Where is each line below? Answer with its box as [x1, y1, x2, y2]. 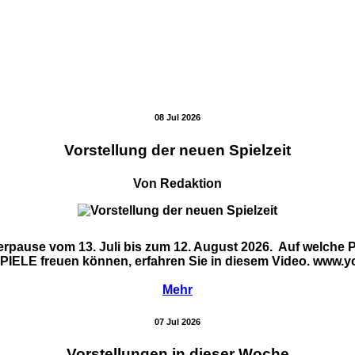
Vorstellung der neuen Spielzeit [64, 142, 291, 159]
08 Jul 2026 [155, 113, 200, 123]
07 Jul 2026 [155, 316, 200, 326]
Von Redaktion [133, 176, 222, 190]
